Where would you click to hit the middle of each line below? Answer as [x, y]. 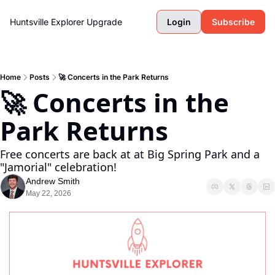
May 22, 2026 [48, 193]
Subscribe [233, 22]
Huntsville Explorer [47, 22]
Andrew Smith [53, 181]
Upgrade [104, 22]
